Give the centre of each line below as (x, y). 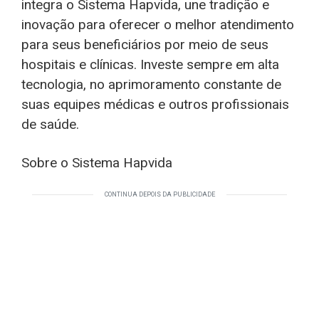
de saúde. (50, 124)
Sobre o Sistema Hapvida (97, 163)
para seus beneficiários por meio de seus (145, 45)
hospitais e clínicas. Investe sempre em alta (150, 64)
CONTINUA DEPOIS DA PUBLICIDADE (159, 194)
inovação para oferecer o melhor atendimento (158, 25)
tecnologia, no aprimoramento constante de (151, 84)
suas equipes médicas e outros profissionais (155, 104)
